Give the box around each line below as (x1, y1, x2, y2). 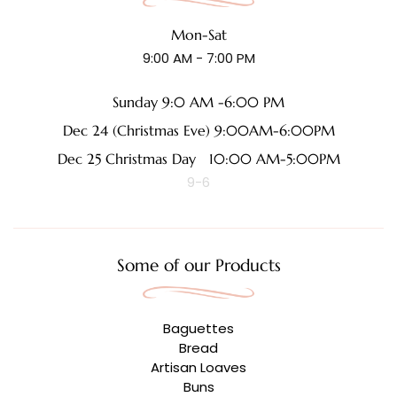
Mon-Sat (170, 26, 227, 44)
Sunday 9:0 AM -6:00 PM (113, 93, 284, 112)
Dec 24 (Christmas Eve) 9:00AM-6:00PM (62, 121, 335, 140)
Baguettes (163, 319, 234, 339)
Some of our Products (116, 254, 281, 276)
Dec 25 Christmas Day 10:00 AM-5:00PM (57, 150, 340, 168)
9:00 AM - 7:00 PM (142, 49, 255, 68)
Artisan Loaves (151, 358, 246, 378)
